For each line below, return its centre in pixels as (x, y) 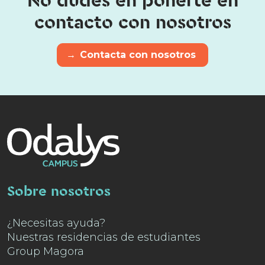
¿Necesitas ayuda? (56, 223)
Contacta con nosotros (138, 54)
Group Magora (46, 252)
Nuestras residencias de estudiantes (104, 237)
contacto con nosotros (132, 22)
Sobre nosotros (59, 192)
